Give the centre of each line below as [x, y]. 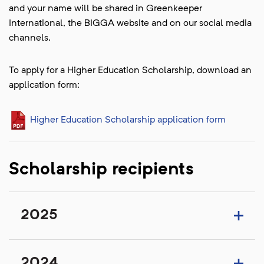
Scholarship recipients [101, 170]
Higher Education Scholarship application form [127, 121]
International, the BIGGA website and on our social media [130, 24]
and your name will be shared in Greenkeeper [105, 9]
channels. [30, 39]
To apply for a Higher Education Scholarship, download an [130, 71]
